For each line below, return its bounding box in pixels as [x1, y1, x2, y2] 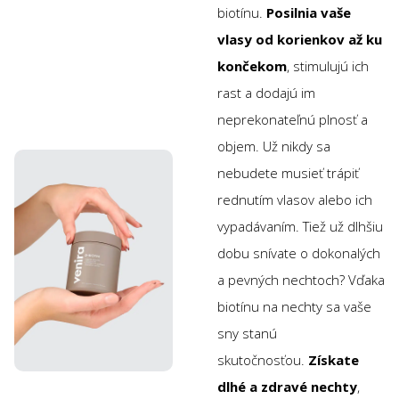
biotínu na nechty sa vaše [217, 297, 371, 315]
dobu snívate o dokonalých [217, 243, 380, 262]
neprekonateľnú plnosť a [217, 110, 368, 128]
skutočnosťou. [217, 350, 305, 369]
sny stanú [217, 323, 277, 342]
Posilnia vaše [266, 3, 351, 21]
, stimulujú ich [287, 56, 369, 75]
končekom [217, 56, 287, 75]
